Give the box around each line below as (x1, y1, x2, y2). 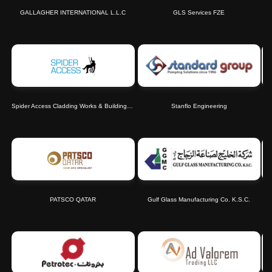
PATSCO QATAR (50, 196, 97, 203)
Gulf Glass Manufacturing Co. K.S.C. (148, 196, 251, 203)
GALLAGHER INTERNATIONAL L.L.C (20, 9, 126, 16)
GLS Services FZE (173, 9, 225, 16)
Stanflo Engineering (171, 103, 227, 109)
